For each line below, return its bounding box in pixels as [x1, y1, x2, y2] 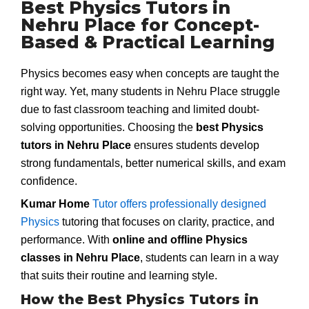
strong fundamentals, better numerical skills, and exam [21, 157, 286, 169]
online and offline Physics [112, 234, 248, 246]
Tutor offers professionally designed [92, 198, 266, 210]
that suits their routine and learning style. [21, 270, 217, 282]
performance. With [21, 234, 112, 246]
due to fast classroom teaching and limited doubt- [21, 103, 259, 115]
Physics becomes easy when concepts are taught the [21, 67, 279, 79]
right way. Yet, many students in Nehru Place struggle [21, 85, 280, 97]
